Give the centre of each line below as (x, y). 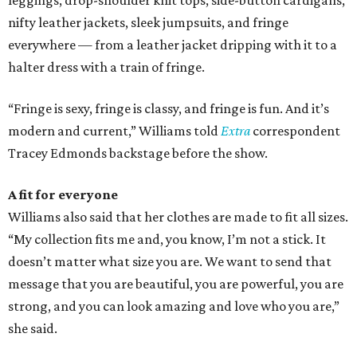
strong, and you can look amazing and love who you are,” (174, 306)
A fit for (33, 195)
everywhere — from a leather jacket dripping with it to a (173, 45)
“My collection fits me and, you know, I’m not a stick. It (167, 239)
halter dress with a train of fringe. (106, 67)
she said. (33, 329)
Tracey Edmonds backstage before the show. (138, 153)
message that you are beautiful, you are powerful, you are (176, 284)
